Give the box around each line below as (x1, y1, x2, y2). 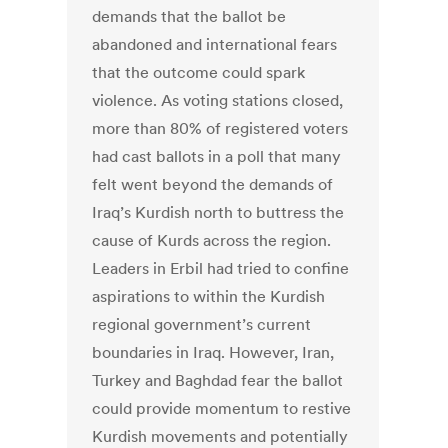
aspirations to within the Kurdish (92, 286, 326, 307)
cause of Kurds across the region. (92, 230, 332, 251)
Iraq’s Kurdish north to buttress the (92, 202, 345, 223)
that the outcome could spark (92, 62, 306, 83)
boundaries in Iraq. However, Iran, (92, 342, 335, 363)
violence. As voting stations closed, (92, 90, 344, 111)
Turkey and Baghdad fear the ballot (92, 370, 344, 391)
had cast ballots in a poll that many (92, 146, 342, 167)
